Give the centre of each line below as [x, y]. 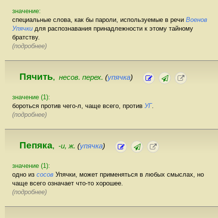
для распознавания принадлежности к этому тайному [113, 29]
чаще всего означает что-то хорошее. [68, 183]
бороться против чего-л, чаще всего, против [78, 106]
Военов [197, 20]
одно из [24, 175]
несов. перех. [82, 78]
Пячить [36, 77]
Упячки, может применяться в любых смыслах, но [129, 175]
